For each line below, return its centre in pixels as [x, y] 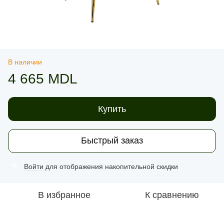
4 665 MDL [43, 78]
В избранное [64, 195]
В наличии [25, 62]
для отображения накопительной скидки [111, 166]
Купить [112, 109]
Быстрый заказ [112, 141]
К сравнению [172, 195]
